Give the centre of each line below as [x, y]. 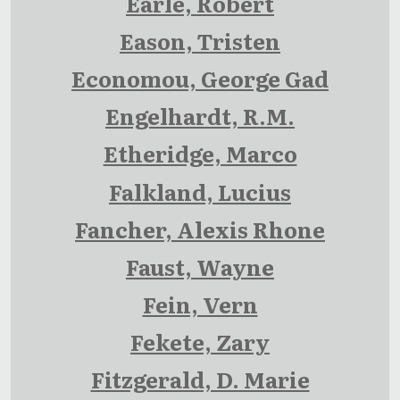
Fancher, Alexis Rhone [200, 229]
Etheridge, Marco [200, 154]
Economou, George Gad [200, 79]
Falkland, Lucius [200, 191]
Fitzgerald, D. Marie [200, 379]
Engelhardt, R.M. [200, 116]
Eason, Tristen [200, 41]
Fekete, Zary [200, 342]
